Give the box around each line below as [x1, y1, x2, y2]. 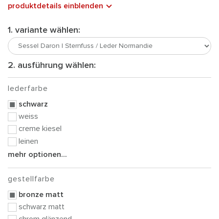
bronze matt [19, 190, 64, 198]
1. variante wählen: [8, 26, 80, 35]
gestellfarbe [8, 175, 55, 183]
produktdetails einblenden [8, 2, 103, 10]
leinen [19, 137, 38, 145]
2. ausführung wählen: [8, 61, 96, 70]
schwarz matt [19, 203, 65, 211]
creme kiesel [19, 125, 62, 133]
